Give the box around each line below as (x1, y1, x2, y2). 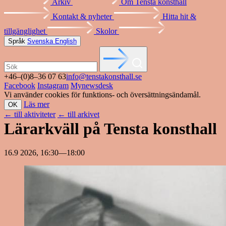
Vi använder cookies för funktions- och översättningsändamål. (4, 90, 201, 99)
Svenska (27, 37, 55, 45)
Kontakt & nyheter (52, 12, 114, 21)
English (55, 37, 77, 45)
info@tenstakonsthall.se (66, 72, 142, 81)
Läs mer (24, 100, 49, 108)
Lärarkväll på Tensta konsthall (4, 120, 217, 138)
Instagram (37, 81, 69, 90)
